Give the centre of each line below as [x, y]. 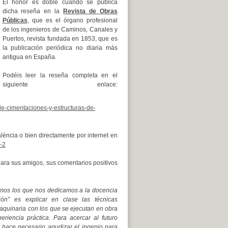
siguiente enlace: [60, 84]
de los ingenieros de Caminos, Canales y [60, 30]
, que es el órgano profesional [72, 20]
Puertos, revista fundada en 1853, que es [60, 39]
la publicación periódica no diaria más [60, 48]
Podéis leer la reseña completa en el [60, 75]
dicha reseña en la [33, 11]
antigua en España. [29, 57]
